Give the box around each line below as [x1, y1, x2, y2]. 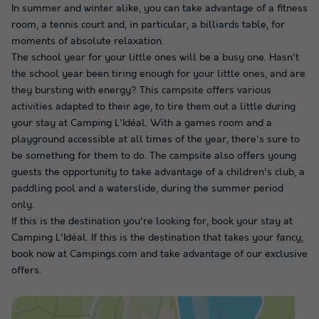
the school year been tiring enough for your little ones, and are [11, 68, 305, 80]
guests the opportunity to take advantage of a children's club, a [11, 166, 305, 178]
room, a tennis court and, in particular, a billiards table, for [11, 19, 285, 31]
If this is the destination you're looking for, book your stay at [11, 215, 293, 227]
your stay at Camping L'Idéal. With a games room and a [11, 117, 272, 129]
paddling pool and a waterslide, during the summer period [11, 182, 283, 194]
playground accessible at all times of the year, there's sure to [11, 133, 300, 145]
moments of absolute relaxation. [11, 35, 164, 47]
